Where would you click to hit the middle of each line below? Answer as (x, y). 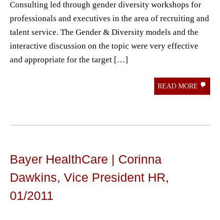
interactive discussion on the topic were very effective (104, 46)
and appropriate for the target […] (69, 60)
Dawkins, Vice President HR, (89, 178)
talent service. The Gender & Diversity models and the (104, 32)
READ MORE (179, 86)
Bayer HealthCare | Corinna (86, 159)
